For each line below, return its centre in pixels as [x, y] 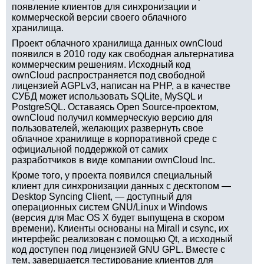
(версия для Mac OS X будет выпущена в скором [118, 218]
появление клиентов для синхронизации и [104, 7]
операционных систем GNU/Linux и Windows [110, 207]
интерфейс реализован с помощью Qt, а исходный [122, 239]
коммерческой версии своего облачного [99, 17]
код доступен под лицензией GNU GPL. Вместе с [118, 250]
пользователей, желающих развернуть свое [108, 128]
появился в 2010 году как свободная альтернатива [123, 54]
